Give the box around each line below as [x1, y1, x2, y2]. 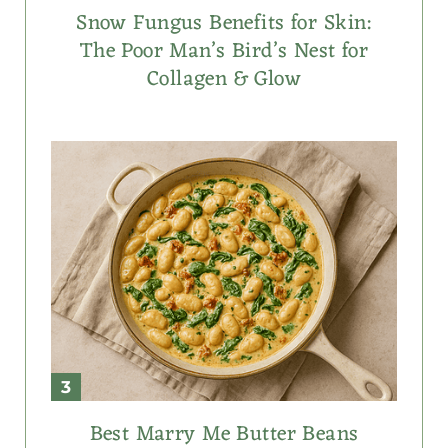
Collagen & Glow [146, 61, 302, 99]
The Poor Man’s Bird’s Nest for [79, 33, 369, 71]
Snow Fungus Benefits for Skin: [76, 5, 372, 43]
